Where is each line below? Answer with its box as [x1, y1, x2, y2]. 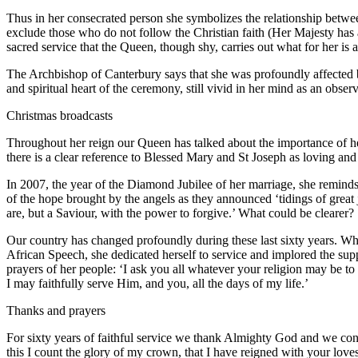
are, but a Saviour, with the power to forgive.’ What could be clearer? [6, 206, 354, 221]
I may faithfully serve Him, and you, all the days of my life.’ [6, 276, 308, 291]
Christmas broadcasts [6, 109, 113, 123]
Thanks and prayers [6, 304, 105, 318]
